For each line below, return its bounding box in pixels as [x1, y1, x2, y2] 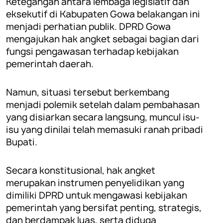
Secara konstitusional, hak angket [6, 164, 155, 177]
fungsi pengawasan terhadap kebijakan [6, 45, 179, 58]
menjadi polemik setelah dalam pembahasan [6, 99, 200, 111]
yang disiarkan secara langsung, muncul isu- [6, 111, 200, 123]
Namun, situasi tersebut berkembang [6, 86, 169, 99]
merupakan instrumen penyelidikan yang [6, 177, 184, 189]
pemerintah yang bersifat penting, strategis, [6, 202, 202, 214]
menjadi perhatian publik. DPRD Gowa [6, 20, 171, 33]
